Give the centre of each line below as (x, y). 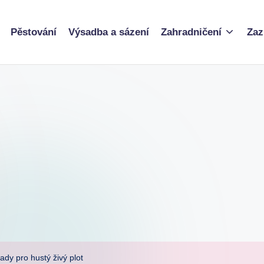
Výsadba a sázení (108, 32)
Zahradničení (191, 32)
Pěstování (33, 32)
